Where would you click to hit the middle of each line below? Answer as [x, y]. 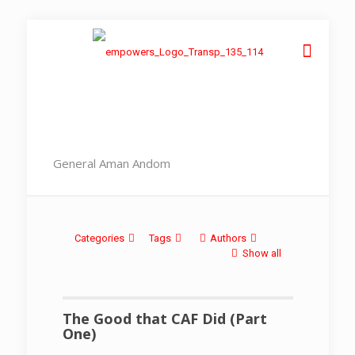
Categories [99, 238]
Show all [261, 253]
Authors [229, 238]
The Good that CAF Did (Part [164, 318]
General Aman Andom [111, 163]
